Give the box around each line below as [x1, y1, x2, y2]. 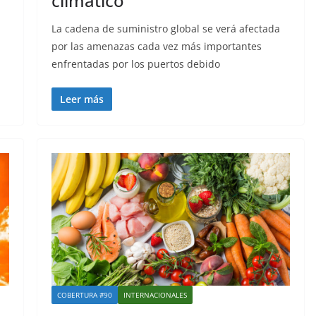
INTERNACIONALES [123, 290, 187, 300]
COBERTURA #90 [56, 290, 112, 300]
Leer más [59, 92, 104, 106]
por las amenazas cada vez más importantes [51, 39, 262, 53]
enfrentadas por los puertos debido [51, 56, 220, 71]
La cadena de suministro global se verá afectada [51, 21, 280, 35]
